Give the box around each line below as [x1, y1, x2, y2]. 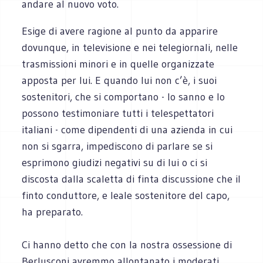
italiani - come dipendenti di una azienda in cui [22, 123, 233, 136]
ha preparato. [22, 205, 83, 218]
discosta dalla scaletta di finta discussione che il [22, 172, 241, 186]
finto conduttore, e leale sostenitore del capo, [22, 188, 230, 202]
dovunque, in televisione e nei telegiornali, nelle [22, 41, 238, 54]
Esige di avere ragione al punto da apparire [22, 24, 218, 38]
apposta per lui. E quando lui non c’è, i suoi [22, 73, 217, 87]
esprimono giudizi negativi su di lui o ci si [22, 156, 208, 169]
